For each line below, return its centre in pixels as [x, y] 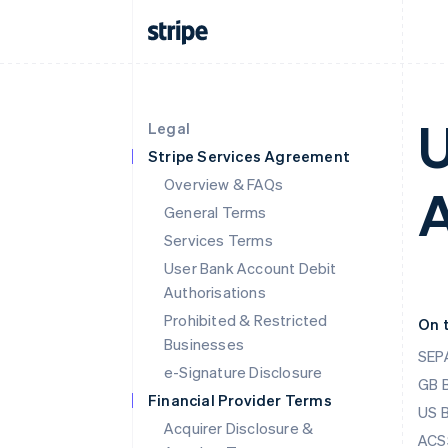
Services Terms [218, 240]
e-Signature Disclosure [243, 372]
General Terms [215, 212]
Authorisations [215, 292]
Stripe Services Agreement [249, 156]
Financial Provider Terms [240, 400]
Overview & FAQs [223, 184]
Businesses [204, 344]
